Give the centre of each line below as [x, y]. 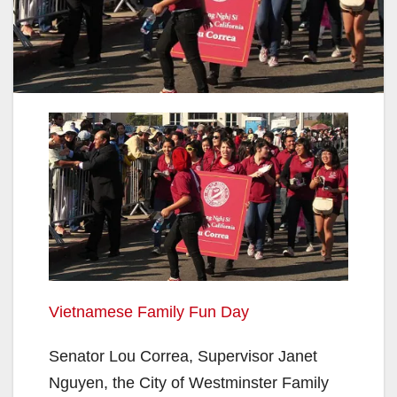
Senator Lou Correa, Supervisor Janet [183, 357]
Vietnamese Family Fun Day [149, 312]
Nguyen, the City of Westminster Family [189, 383]
